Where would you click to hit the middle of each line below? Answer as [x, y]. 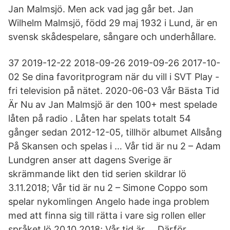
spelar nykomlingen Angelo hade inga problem [109, 202]
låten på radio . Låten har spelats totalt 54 [100, 118]
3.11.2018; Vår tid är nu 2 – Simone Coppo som [108, 188]
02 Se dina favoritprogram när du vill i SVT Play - [114, 77]
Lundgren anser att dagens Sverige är [90, 160]
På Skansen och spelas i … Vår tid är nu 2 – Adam [114, 146]
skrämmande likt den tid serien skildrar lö [97, 174]
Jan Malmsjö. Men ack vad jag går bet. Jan [101, 9]
